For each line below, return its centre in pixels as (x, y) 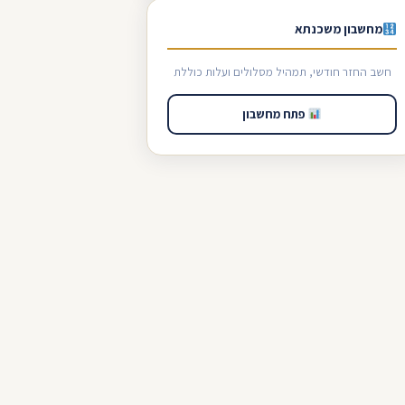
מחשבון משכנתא (338, 29)
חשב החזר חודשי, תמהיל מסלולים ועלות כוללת (282, 72)
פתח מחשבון (275, 114)
